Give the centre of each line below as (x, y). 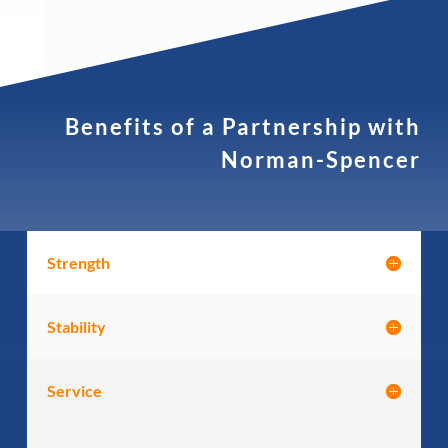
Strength (78, 262)
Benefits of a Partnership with (243, 126)
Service (74, 390)
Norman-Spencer (321, 159)
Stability (76, 326)
